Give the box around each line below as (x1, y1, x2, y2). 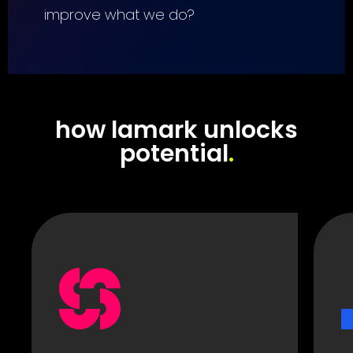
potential (119, 137, 229, 170)
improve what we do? (44, 5, 195, 24)
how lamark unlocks (55, 113, 298, 147)
